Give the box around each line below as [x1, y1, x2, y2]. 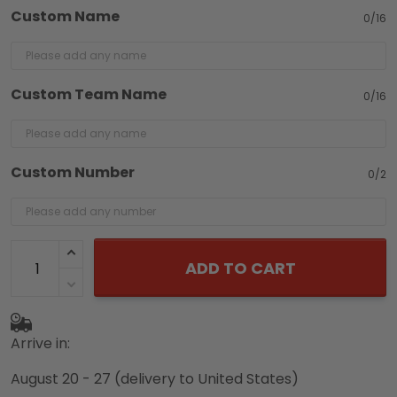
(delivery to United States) [114, 369, 299, 390]
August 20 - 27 [11, 369, 111, 390]
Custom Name [11, 6, 120, 27]
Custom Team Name [11, 84, 167, 105]
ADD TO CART [184, 257, 296, 280]
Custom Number [11, 162, 135, 183]
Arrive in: [11, 333, 70, 354]
